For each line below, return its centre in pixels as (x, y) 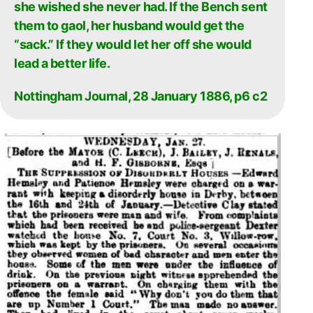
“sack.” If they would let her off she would (133, 44)
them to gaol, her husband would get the (129, 26)
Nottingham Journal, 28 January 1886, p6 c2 (141, 96)
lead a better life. (62, 63)
